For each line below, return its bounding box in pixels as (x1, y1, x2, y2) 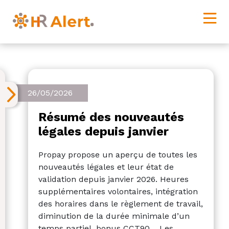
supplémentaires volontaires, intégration (38, 186, 198, 196)
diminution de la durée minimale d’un (38, 211, 190, 221)
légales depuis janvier (38, 124, 169, 139)
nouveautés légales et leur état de (38, 162, 174, 172)
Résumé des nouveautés (38, 109, 184, 124)
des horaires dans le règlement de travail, (38, 198, 203, 209)
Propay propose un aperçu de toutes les (38, 149, 197, 159)
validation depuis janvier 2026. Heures (38, 174, 189, 184)
